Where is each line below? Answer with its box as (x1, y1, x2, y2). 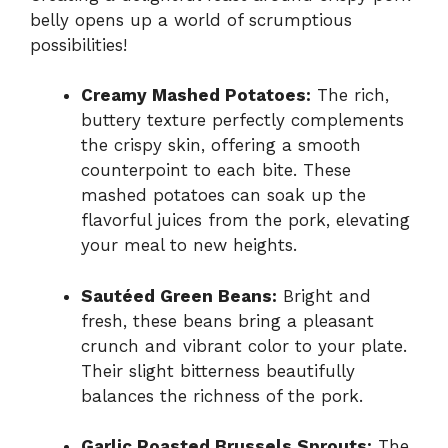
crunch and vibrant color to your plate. (81, 335, 407, 356)
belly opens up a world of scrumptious (30, 9, 352, 30)
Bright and (277, 285, 371, 306)
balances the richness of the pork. (81, 385, 363, 406)
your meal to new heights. (81, 235, 297, 256)
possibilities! (30, 34, 127, 55)
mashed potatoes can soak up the (81, 185, 366, 206)
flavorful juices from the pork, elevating (81, 210, 410, 231)
